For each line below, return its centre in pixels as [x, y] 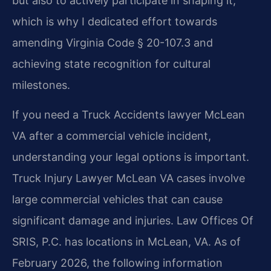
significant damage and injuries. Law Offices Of [133, 221]
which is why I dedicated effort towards [115, 21]
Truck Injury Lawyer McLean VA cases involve [129, 178]
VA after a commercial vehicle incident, [112, 136]
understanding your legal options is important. [131, 157]
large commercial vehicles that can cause [117, 200]
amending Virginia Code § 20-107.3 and [113, 42]
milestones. [41, 85]
